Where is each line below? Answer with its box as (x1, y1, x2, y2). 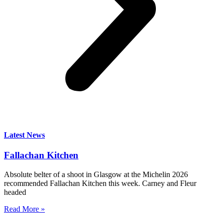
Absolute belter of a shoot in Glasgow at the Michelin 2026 (4, 170, 188, 179)
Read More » (4, 204, 45, 213)
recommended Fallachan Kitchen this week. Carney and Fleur (4, 179, 196, 187)
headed (4, 187, 26, 196)
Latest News (4, 130, 45, 139)
